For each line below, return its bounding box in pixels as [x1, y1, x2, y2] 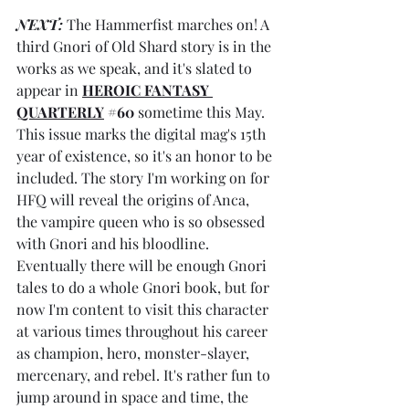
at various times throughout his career [16, 320, 271, 341]
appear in [16, 79, 82, 100]
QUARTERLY [16, 101, 104, 121]
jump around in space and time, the [16, 386, 252, 406]
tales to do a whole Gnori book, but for [16, 277, 273, 297]
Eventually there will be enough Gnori [16, 255, 270, 275]
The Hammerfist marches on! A [67, 14, 273, 34]
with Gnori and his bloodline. [16, 233, 213, 253]
